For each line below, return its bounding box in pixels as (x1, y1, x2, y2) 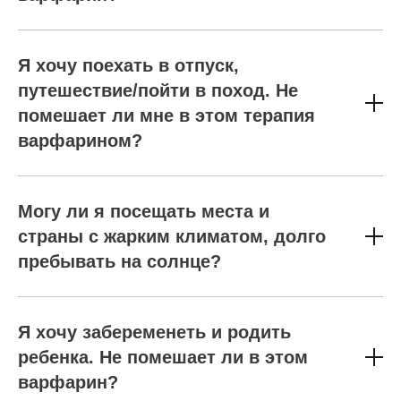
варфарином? (18, 131, 142, 150)
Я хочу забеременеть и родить (18, 322, 291, 342)
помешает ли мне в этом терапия (18, 106, 315, 125)
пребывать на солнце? (18, 252, 221, 271)
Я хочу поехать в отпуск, (18, 55, 239, 75)
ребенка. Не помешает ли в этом (18, 347, 308, 367)
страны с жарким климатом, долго (18, 226, 326, 246)
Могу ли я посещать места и (18, 201, 269, 221)
